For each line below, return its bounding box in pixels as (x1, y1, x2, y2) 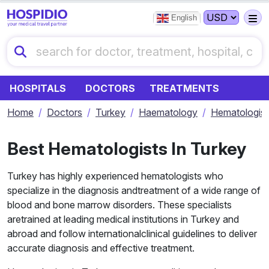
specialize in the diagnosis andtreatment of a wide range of (7, 184, 261, 196)
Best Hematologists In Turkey (7, 138, 246, 159)
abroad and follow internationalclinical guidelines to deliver (7, 228, 257, 240)
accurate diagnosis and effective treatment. (7, 242, 195, 254)
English (169, 13, 197, 23)
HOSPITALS (10, 82, 66, 94)
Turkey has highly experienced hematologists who (7, 170, 223, 182)
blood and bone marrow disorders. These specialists (7, 199, 232, 211)
